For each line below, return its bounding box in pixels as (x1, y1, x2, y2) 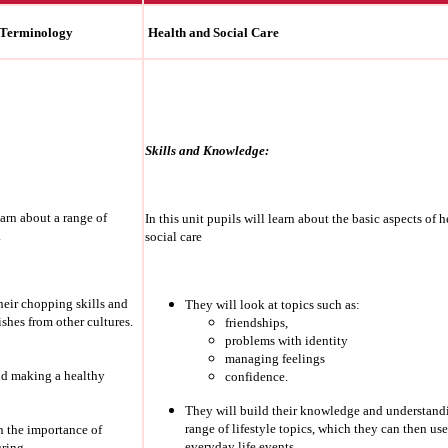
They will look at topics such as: (185, 297, 360, 313)
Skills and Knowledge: (145, 143, 269, 159)
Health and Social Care (145, 25, 279, 41)
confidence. (225, 369, 288, 385)
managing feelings (225, 351, 325, 367)
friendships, (225, 315, 288, 331)
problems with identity (225, 333, 348, 349)
